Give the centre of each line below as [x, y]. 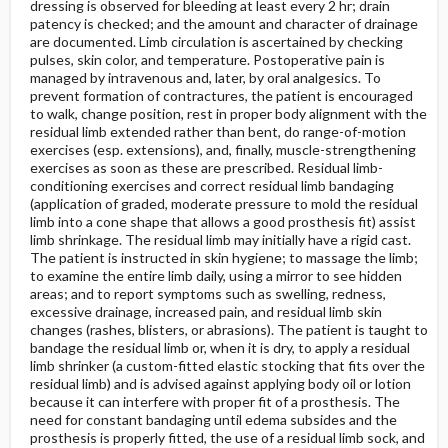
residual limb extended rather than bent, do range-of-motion [217, 131]
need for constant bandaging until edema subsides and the [213, 419]
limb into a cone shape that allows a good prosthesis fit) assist [222, 221]
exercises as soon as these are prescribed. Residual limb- [206, 167]
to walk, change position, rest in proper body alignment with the [228, 113]
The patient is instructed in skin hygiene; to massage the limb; [223, 257]
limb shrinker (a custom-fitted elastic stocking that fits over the [227, 365]
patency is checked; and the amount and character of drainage [223, 23]
